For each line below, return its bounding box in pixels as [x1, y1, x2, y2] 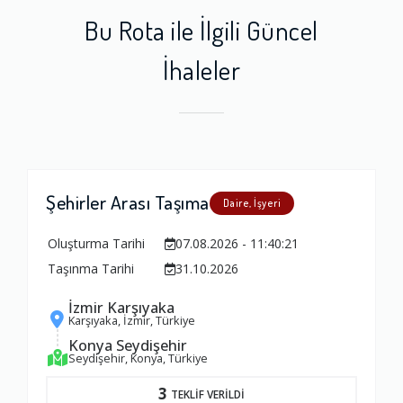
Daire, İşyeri [222, 195, 281, 210]
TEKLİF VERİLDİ [171, 386, 245, 401]
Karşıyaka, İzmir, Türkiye [68, 311, 195, 328]
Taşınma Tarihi [48, 259, 134, 277]
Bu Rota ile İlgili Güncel [85, 12, 318, 47]
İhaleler [163, 51, 240, 86]
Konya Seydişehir [68, 335, 187, 356]
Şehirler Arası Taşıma [46, 189, 210, 214]
